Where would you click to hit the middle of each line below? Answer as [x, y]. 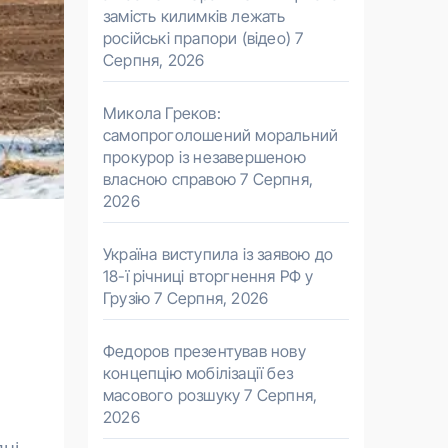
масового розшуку [172, 395]
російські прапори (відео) [197, 38]
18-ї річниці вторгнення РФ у [208, 276]
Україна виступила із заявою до [218, 254]
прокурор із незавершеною [204, 157]
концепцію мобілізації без [198, 373]
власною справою [169, 179]
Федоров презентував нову [204, 351]
